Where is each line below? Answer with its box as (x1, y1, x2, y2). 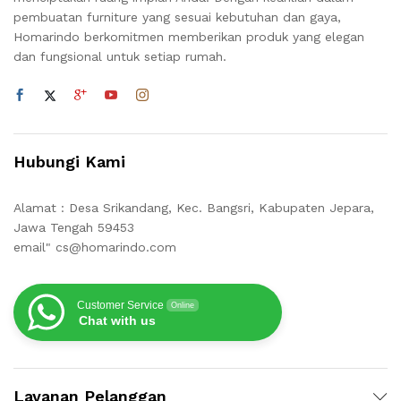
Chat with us (79, 313, 156, 328)
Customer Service (77, 299, 164, 312)
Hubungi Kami (13, 152, 125, 172)
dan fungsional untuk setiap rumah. (13, 49, 226, 64)
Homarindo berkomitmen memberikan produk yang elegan (13, 30, 364, 45)
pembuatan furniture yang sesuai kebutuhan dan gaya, (13, 10, 341, 25)
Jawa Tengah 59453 (13, 220, 134, 235)
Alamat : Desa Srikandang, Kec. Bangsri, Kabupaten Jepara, (13, 200, 374, 216)
